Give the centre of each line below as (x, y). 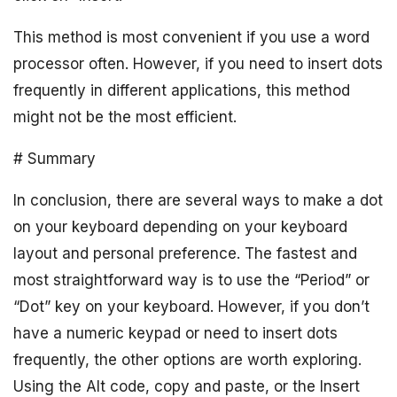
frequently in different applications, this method (182, 91)
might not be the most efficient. (125, 117)
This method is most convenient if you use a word (191, 38)
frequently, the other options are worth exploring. (187, 360)
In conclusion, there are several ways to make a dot (198, 201)
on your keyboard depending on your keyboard (180, 227)
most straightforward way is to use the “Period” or (191, 280)
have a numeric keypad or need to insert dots (175, 334)
